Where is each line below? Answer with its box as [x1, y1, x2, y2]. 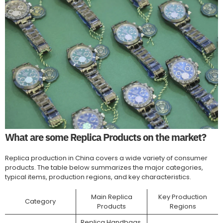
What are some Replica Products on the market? [5, 130, 206, 144]
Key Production [158, 192, 207, 202]
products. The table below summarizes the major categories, [5, 163, 203, 173]
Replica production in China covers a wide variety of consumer [5, 153, 208, 163]
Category [25, 197, 56, 207]
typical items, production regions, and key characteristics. [5, 172, 191, 182]
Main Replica [91, 192, 132, 202]
